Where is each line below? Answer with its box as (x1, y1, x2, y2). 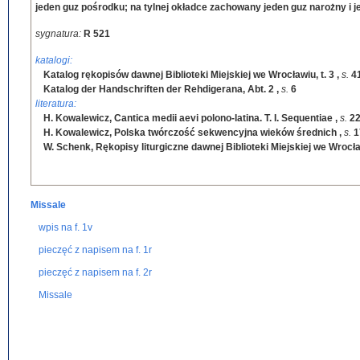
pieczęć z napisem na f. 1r (39, 244, 152, 256)
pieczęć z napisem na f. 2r (39, 267, 152, 278)
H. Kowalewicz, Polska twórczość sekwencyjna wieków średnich (43, 127, 337, 138)
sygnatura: (35, 28, 84, 39)
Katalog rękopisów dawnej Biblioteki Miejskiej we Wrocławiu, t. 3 (43, 69, 334, 80)
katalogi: (35, 55, 72, 66)
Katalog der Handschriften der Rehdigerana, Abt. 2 (43, 84, 274, 95)
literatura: (35, 98, 76, 109)
